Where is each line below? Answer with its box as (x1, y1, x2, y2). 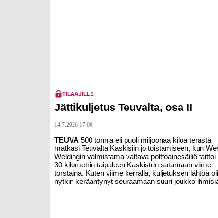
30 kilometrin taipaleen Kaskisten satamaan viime (54, 161, 211, 169)
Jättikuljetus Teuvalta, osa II (54, 101, 192, 113)
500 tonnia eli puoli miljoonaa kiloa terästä (79, 136, 211, 144)
